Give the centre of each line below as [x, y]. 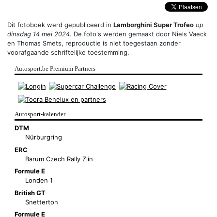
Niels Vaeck [189, 34]
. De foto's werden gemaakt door [121, 34]
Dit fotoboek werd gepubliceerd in [60, 24]
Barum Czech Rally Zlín [59, 159]
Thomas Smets [39, 43]
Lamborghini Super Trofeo [154, 24]
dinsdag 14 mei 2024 [39, 34]
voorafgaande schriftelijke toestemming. [68, 52]
